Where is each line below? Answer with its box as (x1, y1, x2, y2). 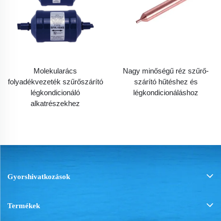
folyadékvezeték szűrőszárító (7, 77, 103, 86)
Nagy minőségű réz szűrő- (123, 67, 209, 75)
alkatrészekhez (31, 99, 80, 108)
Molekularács (34, 67, 77, 75)
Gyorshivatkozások (7, 172, 70, 181)
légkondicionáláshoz (133, 88, 198, 97)
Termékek (7, 201, 40, 210)
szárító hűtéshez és (134, 77, 198, 86)
